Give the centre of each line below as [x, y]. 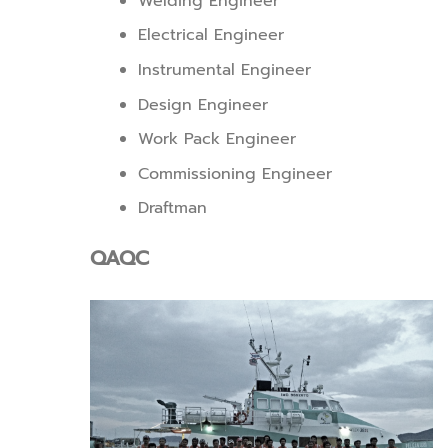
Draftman [173, 208]
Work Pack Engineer [217, 139]
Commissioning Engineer [235, 173]
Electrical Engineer [211, 35]
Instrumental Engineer [225, 69]
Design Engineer [203, 104]
